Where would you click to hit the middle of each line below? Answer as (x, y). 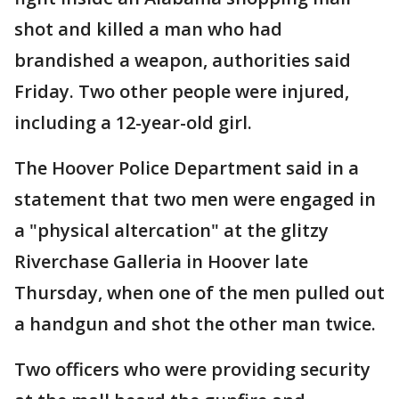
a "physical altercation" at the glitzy (171, 230)
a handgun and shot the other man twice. (195, 324)
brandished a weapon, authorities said (183, 60)
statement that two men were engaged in (195, 199)
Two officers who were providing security (192, 369)
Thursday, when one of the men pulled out (199, 293)
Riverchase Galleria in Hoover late (161, 261)
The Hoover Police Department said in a (187, 168)
